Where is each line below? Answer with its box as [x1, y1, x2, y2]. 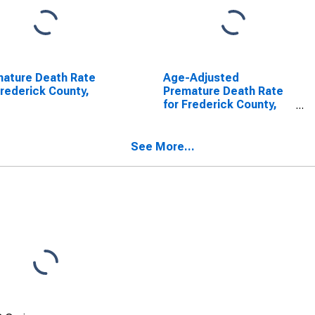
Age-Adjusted [162, 71, 239, 84]
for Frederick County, [162, 98, 277, 111]
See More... [131, 140, 195, 153]
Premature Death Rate [162, 84, 283, 98]
